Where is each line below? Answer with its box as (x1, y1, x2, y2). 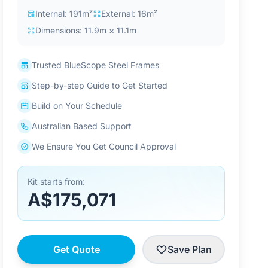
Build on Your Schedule (32, 100, 123, 111)
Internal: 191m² (35, 8, 93, 19)
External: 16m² (101, 8, 158, 19)
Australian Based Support (32, 121, 132, 131)
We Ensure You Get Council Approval (32, 141, 176, 151)
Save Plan (167, 243, 212, 255)
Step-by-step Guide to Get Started (32, 80, 168, 90)
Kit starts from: (28, 176, 86, 187)
